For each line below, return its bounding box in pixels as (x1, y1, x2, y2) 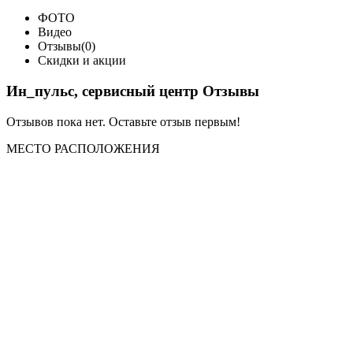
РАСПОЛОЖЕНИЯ (54, 141, 160, 155)
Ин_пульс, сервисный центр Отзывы (6, 83, 259, 99)
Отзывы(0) (38, 39, 95, 54)
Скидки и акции (38, 54, 126, 68)
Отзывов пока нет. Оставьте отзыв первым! (6, 114, 240, 128)
